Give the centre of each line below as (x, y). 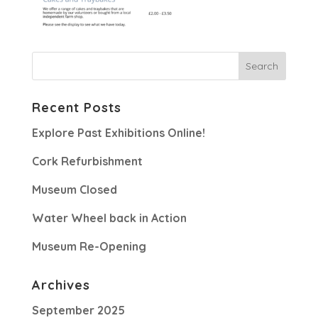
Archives (61, 285)
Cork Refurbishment (87, 161)
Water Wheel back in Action (109, 218)
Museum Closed (74, 190)
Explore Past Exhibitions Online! (118, 133)
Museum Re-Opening (89, 246)
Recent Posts (76, 108)
